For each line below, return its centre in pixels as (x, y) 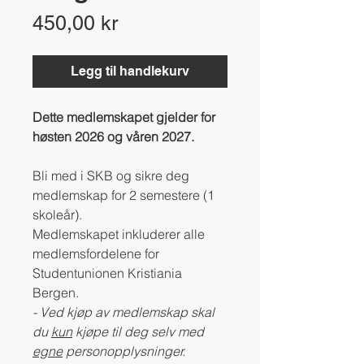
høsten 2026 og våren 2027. (113, 136)
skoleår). (57, 214)
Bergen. (56, 292)
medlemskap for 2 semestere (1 (123, 195)
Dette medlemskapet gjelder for (124, 117)
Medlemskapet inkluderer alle (119, 234)
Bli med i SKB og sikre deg (111, 175)
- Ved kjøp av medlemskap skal (123, 312)
